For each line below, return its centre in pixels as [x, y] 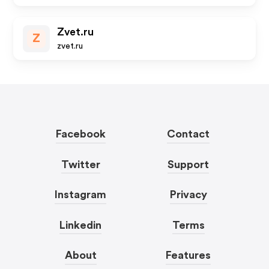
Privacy [188, 195]
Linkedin [81, 225]
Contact [189, 134]
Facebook [80, 134]
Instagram [81, 195]
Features [189, 255]
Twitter [80, 164]
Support [189, 164]
